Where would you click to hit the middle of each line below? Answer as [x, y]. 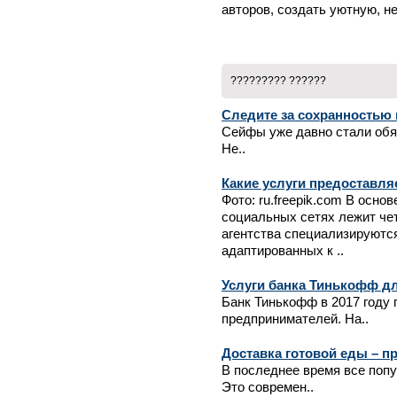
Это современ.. [268, 387]
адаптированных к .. [283, 251]
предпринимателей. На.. [295, 319]
